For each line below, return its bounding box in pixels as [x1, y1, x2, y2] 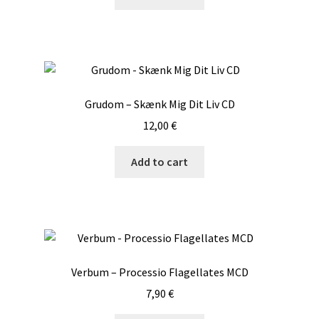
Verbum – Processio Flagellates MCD [70, 264, 249, 279]
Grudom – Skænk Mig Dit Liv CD [84, 96, 235, 111]
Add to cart [131, 155, 188, 169]
